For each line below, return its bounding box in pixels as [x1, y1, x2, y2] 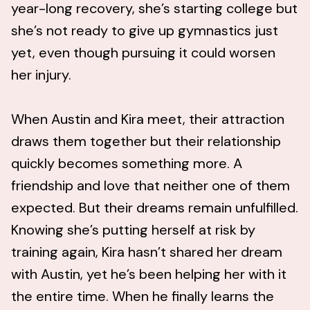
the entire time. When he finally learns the [11, 287, 274, 306]
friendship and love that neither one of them [11, 176, 290, 195]
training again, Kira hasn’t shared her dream [11, 243, 282, 262]
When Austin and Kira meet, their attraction [11, 110, 284, 129]
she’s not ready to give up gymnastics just [11, 21, 278, 40]
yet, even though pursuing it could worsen [11, 44, 275, 62]
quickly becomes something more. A [11, 154, 242, 173]
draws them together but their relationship [11, 132, 281, 151]
